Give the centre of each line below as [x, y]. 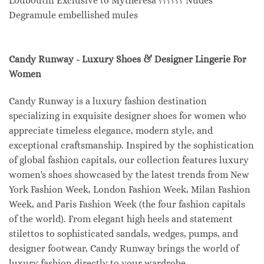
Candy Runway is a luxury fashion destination [108, 101]
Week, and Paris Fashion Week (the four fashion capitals [127, 204]
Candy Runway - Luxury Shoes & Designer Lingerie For [128, 60]
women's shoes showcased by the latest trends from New [129, 175]
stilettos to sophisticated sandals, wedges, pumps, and [123, 234]
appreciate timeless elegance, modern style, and [111, 131]
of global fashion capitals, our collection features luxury [129, 160]
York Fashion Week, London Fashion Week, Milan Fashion [130, 190]
